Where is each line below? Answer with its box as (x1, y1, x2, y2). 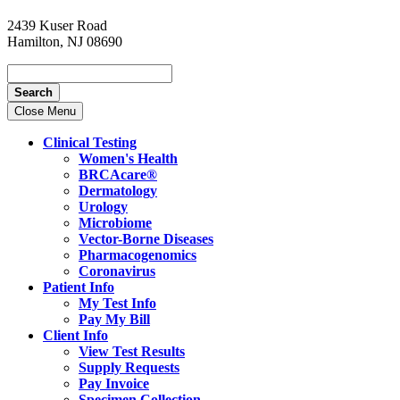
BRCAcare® (79, 166, 157, 182)
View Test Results (79, 343, 185, 359)
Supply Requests (79, 359, 179, 375)
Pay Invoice (79, 375, 149, 391)
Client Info (43, 327, 108, 343)
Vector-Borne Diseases (79, 230, 213, 246)
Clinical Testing (43, 134, 137, 150)
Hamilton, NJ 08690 (7, 33, 122, 49)
